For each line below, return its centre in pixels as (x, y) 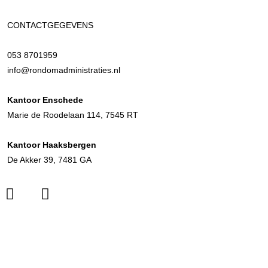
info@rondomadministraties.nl (63, 70)
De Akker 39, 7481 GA (49, 159)
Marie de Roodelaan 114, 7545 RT (72, 115)
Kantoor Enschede (45, 100)
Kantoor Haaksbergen (51, 144)
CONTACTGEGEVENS (50, 25)
